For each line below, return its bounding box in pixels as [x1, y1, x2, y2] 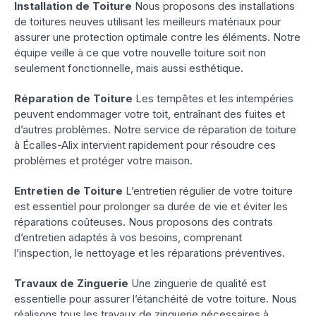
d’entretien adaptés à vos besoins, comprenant [14, 231, 242, 245]
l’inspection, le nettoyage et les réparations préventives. [14, 246, 285, 260]
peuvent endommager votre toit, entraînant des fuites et [14, 107, 285, 121]
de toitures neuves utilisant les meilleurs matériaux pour [14, 15, 281, 29]
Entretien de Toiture [14, 184, 123, 198]
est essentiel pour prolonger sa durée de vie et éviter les [14, 200, 288, 214]
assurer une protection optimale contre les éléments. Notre [14, 30, 300, 44]
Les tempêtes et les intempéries [133, 92, 293, 106]
